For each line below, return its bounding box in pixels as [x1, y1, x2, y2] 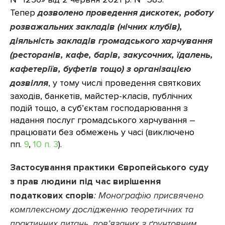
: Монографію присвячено [94, 190, 203, 201]
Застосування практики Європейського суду [10, 162, 208, 173]
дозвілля [10, 77, 48, 88]
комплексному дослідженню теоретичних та [10, 204, 193, 215]
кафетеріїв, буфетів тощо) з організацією [10, 63, 191, 74]
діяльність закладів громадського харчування [10, 35, 212, 46]
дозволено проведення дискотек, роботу [38, 7, 213, 18]
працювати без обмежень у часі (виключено [10, 127, 194, 138]
